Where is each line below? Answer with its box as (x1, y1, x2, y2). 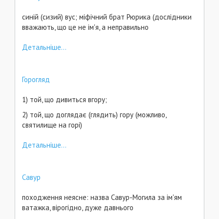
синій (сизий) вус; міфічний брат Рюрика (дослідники (22, 12, 192, 22)
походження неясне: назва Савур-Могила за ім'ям (22, 193, 182, 202)
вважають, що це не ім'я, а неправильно (22, 22, 149, 32)
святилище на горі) (22, 120, 82, 130)
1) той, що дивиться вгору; (22, 95, 107, 104)
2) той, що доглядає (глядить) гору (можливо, (22, 110, 166, 119)
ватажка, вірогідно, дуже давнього (22, 203, 135, 212)
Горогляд (22, 75, 50, 84)
